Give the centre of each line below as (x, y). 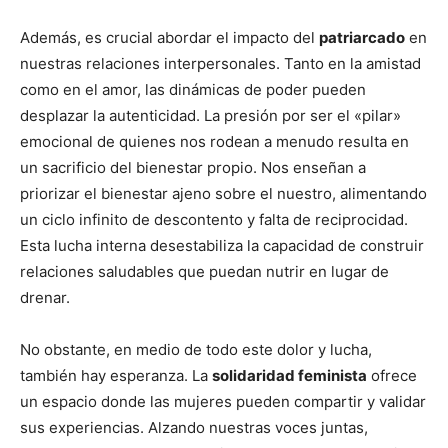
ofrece (392, 375)
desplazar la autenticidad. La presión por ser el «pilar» (210, 115)
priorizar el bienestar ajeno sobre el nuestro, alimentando (223, 193)
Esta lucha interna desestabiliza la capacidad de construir (222, 245)
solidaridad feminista (289, 375)
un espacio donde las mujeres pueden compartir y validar (223, 401)
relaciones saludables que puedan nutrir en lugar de (204, 271)
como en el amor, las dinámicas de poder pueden (193, 89)
